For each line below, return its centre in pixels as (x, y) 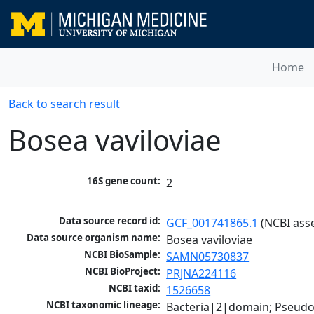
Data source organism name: (94, 238)
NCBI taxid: (135, 288)
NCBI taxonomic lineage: (104, 305)
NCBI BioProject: (123, 272)
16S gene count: (124, 181)
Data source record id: (110, 221)
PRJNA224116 (202, 274)
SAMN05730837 (208, 257)
